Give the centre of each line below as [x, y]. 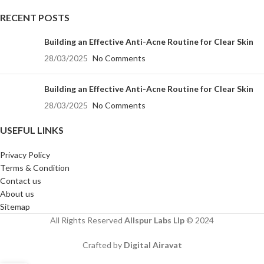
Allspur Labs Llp [155, 220]
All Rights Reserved [87, 220]
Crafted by [103, 245]
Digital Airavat [153, 245]
